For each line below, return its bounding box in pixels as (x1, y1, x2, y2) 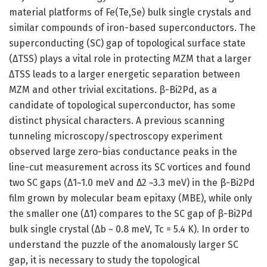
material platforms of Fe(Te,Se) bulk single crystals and (9, 7, 252, 18)
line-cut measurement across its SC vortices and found (9, 162, 251, 173)
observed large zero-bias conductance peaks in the (9, 146, 237, 158)
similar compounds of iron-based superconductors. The (9, 22, 256, 34)
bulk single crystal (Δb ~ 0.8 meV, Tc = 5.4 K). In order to (9, 223, 249, 235)
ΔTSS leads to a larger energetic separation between (9, 69, 240, 80)
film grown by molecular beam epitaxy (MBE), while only (9, 193, 252, 204)
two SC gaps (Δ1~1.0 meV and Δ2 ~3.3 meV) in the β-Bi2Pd (9, 177, 255, 189)
